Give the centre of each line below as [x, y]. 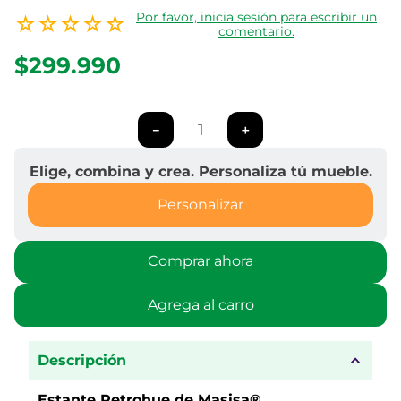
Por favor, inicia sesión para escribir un [256, 17]
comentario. [256, 31]
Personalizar [200, 205]
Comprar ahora [200, 261]
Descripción [82, 360]
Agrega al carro [200, 305]
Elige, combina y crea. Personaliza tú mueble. [200, 171]
